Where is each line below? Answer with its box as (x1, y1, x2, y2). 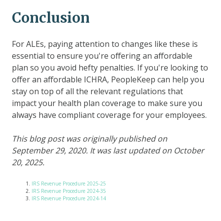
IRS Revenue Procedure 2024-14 (32, 194, 106, 202)
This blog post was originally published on (12, 133, 167, 144)
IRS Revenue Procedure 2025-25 (32, 180, 106, 187)
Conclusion (12, 8, 90, 27)
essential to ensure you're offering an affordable (12, 50, 192, 61)
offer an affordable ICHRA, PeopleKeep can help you (12, 74, 204, 85)
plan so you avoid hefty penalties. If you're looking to (12, 62, 208, 73)
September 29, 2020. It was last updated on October (12, 145, 204, 156)
